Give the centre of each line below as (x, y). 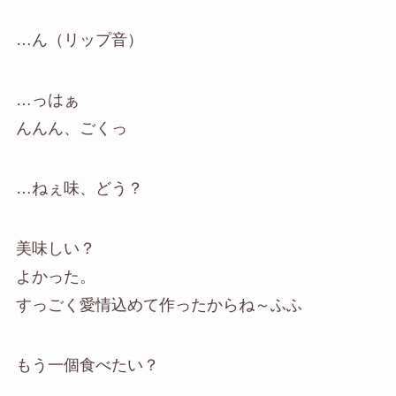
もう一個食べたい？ (87, 365)
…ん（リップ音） (79, 40)
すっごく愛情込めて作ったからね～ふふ (159, 305)
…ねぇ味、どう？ (79, 189)
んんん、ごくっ (71, 129)
